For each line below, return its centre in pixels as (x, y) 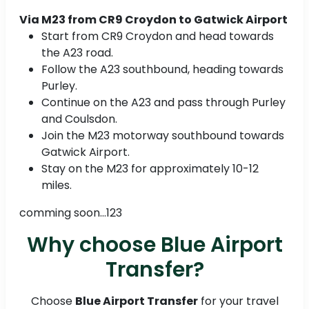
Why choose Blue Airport (154, 245)
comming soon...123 (71, 212)
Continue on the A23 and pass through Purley (163, 102)
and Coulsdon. (79, 119)
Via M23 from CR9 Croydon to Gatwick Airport (153, 19)
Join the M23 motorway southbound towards (163, 135)
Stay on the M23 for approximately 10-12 (150, 168)
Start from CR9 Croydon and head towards (158, 36)
